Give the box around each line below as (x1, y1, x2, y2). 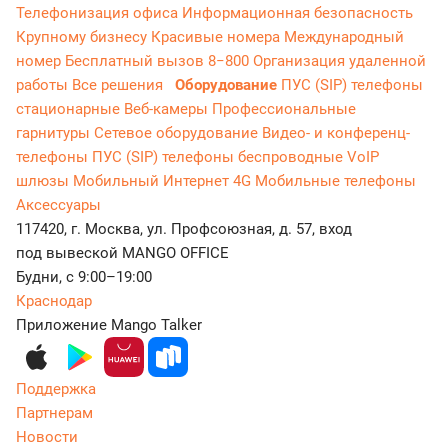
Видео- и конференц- (262, 124, 410, 143)
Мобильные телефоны (255, 172, 416, 191)
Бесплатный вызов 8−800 (65, 52, 253, 71)
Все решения (72, 76, 167, 95)
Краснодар (16, 292, 92, 311)
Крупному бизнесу (16, 28, 151, 47)
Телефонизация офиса (16, 4, 182, 23)
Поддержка (16, 380, 96, 399)
